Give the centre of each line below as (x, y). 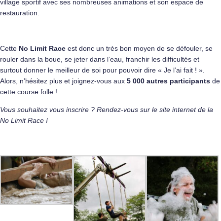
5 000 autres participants (168, 81)
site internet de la (186, 110)
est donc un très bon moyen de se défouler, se (139, 49)
